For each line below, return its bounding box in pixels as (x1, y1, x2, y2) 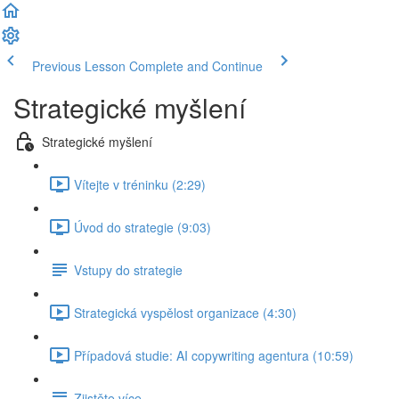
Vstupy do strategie (74, 260, 183, 279)
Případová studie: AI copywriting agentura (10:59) (74, 346, 354, 364)
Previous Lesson (32, 57, 126, 75)
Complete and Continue (129, 57, 263, 75)
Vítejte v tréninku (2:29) (74, 175, 206, 193)
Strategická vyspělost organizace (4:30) (74, 303, 297, 322)
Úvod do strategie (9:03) (74, 217, 211, 236)
